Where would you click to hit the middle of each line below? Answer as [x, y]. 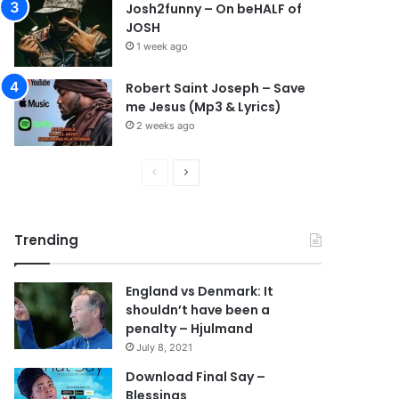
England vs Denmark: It [200, 291]
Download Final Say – [196, 377]
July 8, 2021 [165, 347]
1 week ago [163, 46]
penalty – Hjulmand [190, 329]
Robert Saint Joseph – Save [216, 88]
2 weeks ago [166, 126]
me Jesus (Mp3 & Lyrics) [204, 107]
